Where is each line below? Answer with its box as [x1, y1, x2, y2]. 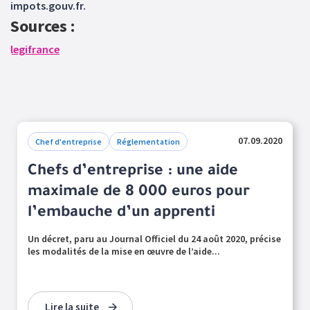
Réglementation [117, 136, 180, 147]
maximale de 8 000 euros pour [28, 185, 250, 201]
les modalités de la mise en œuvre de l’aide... [28, 245, 220, 257]
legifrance [10, 42, 60, 56]
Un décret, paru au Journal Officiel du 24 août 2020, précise [28, 232, 281, 245]
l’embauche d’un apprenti [28, 206, 215, 222]
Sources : [10, 15, 75, 37]
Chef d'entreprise [35, 136, 102, 147]
